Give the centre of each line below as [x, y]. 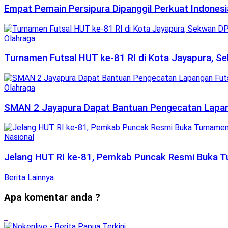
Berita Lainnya [29, 177]
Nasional [19, 137]
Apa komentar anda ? [52, 197]
